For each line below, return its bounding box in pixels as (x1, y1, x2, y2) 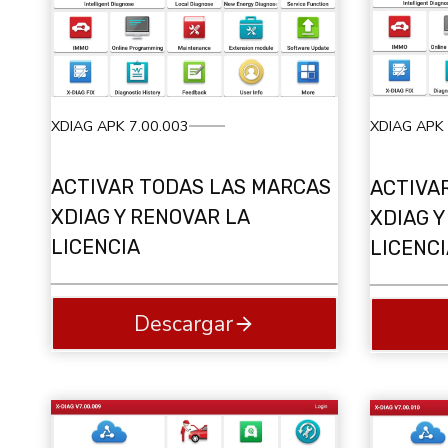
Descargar (133, 308, 233, 339)
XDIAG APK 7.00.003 (51, 115, 189, 136)
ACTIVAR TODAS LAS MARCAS (51, 175, 331, 200)
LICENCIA (51, 235, 140, 260)
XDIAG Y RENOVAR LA (51, 205, 249, 230)
